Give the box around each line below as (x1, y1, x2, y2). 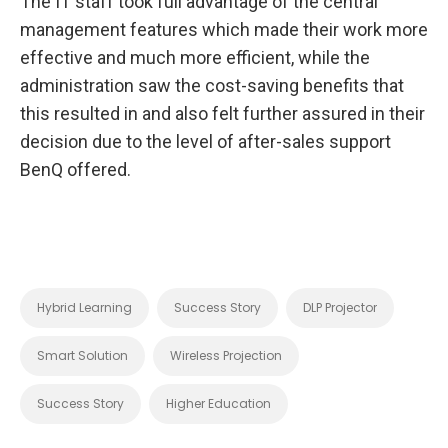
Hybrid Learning (37, 298, 132, 316)
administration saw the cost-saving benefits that (20, 74, 404, 96)
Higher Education (166, 394, 271, 412)
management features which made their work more (20, 18, 428, 40)
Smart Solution (37, 346, 128, 364)
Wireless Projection (170, 346, 282, 364)
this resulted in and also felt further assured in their (20, 102, 425, 124)
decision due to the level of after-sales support (20, 130, 391, 152)
